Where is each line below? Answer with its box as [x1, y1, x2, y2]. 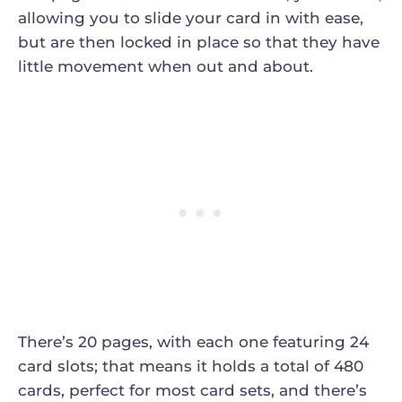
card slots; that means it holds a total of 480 [18, 357, 363, 376]
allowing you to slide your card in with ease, [18, 9, 363, 28]
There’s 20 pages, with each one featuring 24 [18, 333, 369, 352]
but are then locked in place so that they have [18, 33, 380, 52]
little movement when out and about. [18, 57, 313, 76]
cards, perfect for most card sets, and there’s [18, 381, 367, 400]
